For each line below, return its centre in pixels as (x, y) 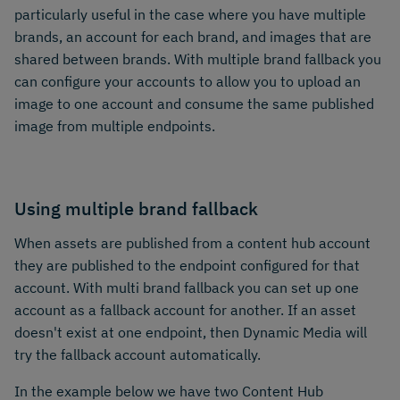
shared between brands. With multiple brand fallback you (198, 58)
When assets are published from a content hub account (192, 243)
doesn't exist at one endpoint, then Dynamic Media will (191, 333)
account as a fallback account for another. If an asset (185, 310)
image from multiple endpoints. (115, 125)
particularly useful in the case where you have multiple (190, 14)
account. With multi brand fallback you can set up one (187, 288)
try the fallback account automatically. (137, 355)
